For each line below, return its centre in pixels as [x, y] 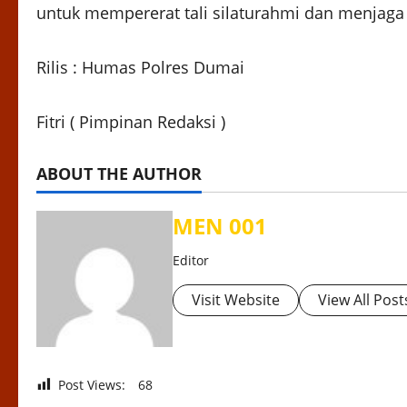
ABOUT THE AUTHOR [119, 174]
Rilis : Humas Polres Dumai [140, 68]
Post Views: [92, 385]
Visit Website [236, 300]
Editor [191, 261]
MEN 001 [220, 226]
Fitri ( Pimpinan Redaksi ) [131, 122]
